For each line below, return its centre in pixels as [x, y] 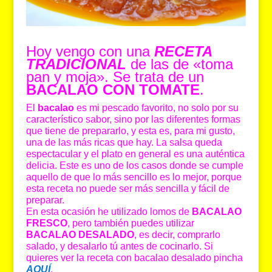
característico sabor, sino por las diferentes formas [133, 120]
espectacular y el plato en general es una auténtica [135, 154]
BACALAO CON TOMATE [113, 90]
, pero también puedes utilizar [131, 223]
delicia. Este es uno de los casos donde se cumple [134, 166]
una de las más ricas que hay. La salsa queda [124, 143]
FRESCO [46, 223]
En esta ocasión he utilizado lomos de [109, 212]
